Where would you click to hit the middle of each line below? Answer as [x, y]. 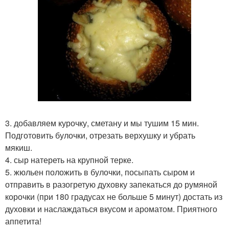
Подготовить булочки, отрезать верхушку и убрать [100, 135]
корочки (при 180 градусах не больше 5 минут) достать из [114, 197]
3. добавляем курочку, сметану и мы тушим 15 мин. [102, 123]
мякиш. [19, 147]
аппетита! [23, 221]
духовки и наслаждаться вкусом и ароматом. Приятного [111, 209]
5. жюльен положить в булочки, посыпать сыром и [100, 172]
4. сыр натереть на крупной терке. [69, 160]
